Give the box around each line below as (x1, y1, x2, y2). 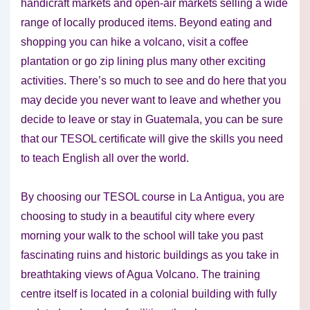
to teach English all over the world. (21, 152, 189, 165)
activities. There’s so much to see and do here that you (21, 75, 286, 87)
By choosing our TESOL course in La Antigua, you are (21, 191, 284, 203)
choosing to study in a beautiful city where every (21, 210, 255, 223)
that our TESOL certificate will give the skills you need (21, 133, 283, 145)
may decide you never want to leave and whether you (21, 94, 281, 107)
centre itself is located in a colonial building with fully (21, 288, 277, 300)
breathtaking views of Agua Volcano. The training (21, 268, 260, 281)
